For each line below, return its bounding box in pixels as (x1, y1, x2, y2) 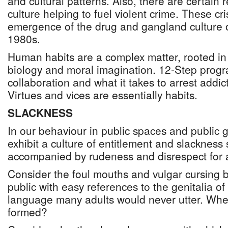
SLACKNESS (8, 105, 73, 120)
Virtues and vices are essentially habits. (8, 87, 197, 102)
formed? (8, 204, 47, 219)
